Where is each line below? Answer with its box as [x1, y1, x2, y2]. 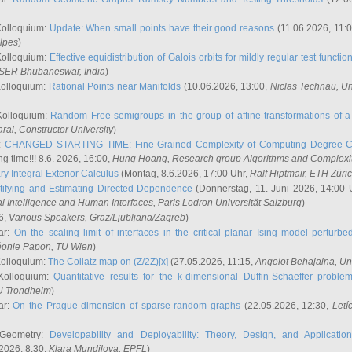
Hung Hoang [112, 153, 167, 164]
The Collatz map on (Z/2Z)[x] [48, 256, 168, 267]
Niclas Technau [269, 81, 336, 92]
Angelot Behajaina [255, 256, 335, 267]
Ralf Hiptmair [250, 168, 305, 179]
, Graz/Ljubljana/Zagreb [85, 212, 185, 223]
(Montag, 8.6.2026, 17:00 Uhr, [119, 168, 250, 179]
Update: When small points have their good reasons [49, 23, 275, 34]
